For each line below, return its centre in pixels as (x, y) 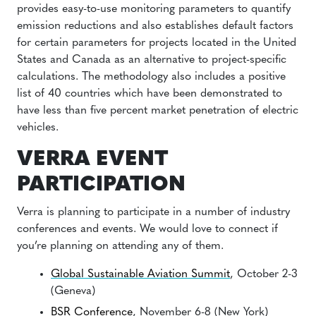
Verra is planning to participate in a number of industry (153, 212)
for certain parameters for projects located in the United (157, 43)
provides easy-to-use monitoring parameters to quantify (154, 9)
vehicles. (38, 128)
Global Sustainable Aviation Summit (140, 274)
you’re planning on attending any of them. (120, 246)
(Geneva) (73, 291)
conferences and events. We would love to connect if (147, 229)
